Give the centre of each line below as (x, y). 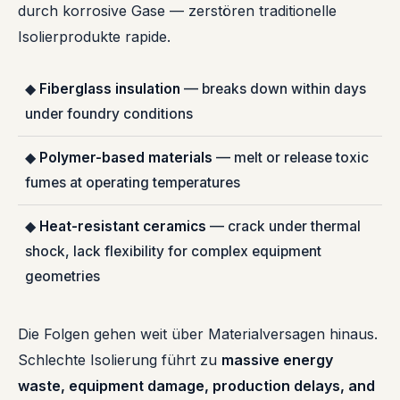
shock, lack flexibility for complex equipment (173, 252)
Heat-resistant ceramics (123, 227)
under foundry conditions (109, 114)
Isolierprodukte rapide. (94, 37)
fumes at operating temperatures (133, 183)
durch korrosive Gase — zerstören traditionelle (177, 11)
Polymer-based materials (126, 158)
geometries (62, 277)
